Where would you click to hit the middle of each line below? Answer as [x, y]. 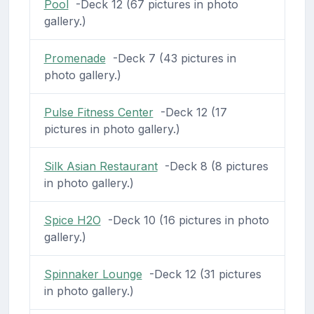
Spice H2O [72, 220]
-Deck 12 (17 [190, 112]
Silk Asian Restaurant [101, 166]
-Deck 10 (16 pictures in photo [185, 220]
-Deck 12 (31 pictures [202, 274]
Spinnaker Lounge [93, 274]
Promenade [75, 59]
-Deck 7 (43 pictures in [171, 59]
